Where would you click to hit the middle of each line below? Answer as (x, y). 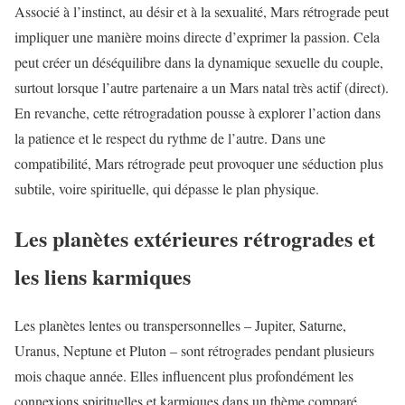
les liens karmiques (103, 276)
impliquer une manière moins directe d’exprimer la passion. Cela (197, 36)
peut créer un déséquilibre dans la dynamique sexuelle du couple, (199, 61)
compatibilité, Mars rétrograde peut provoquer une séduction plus (199, 163)
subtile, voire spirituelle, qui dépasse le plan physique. (167, 188)
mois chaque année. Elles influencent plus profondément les (184, 376)
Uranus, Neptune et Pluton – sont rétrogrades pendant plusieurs (194, 351)
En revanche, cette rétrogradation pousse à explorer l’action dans (198, 112)
